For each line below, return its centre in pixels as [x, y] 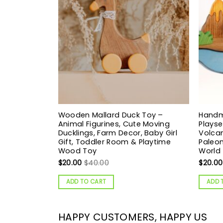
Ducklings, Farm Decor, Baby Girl [118, 133]
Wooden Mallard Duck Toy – [111, 115]
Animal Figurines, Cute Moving [114, 124]
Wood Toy [77, 151]
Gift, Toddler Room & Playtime [114, 142]
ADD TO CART [86, 181]
